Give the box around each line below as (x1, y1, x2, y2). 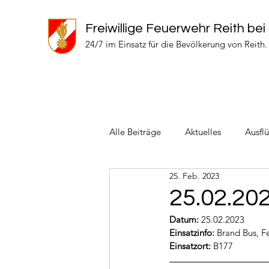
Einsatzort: (169, 240, 213, 252)
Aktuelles (185, 126, 221, 138)
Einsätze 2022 (211, 174, 265, 186)
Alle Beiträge (109, 126, 161, 138)
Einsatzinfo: (169, 227, 217, 238)
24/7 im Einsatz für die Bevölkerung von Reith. (85, 38, 267, 50)
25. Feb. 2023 (169, 170, 219, 181)
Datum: (169, 214, 199, 225)
